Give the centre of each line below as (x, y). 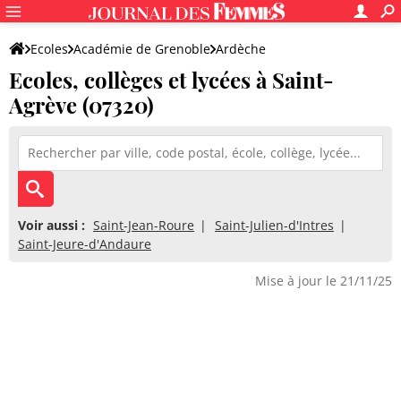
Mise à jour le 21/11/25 (324, 281)
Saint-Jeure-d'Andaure (85, 244)
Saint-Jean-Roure (144, 225)
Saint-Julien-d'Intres (274, 225)
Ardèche (241, 49)
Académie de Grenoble (142, 49)
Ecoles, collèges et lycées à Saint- (171, 80)
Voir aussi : (51, 225)
